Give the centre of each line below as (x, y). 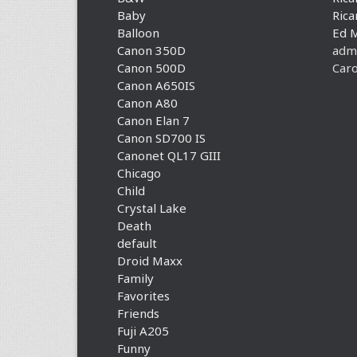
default (137, 243)
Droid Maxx (150, 261)
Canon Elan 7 (153, 120)
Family (135, 278)
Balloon (138, 33)
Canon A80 (147, 103)
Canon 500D (151, 68)
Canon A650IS (156, 85)
